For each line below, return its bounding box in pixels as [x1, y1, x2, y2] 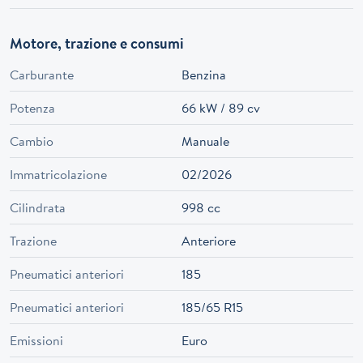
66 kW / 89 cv [181, 99, 260, 117]
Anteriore [181, 232, 236, 250]
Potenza [10, 99, 55, 117]
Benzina [181, 66, 226, 84]
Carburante [10, 66, 74, 84]
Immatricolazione [10, 165, 107, 184]
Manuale [181, 132, 229, 151]
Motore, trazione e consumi [10, 33, 184, 54]
